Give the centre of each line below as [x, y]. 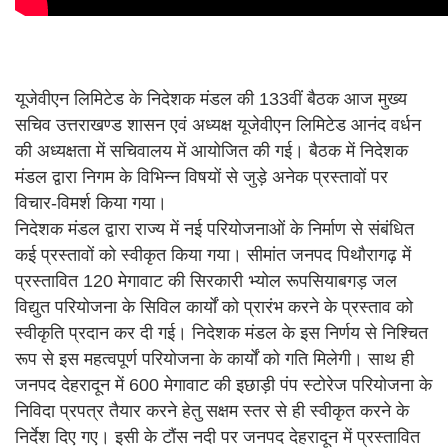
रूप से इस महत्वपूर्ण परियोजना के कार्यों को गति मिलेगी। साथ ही [214, 359]
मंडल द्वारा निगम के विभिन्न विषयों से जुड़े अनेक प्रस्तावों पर [201, 177]
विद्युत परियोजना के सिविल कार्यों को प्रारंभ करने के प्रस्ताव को [214, 307]
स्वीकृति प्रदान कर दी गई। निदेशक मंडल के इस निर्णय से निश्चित [221, 333]
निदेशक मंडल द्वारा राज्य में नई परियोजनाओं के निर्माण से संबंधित [214, 229]
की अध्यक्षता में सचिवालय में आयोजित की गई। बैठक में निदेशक [211, 151]
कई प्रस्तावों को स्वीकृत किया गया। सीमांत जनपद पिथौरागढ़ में [213, 255]
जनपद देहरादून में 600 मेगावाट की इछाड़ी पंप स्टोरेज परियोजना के [223, 385]
